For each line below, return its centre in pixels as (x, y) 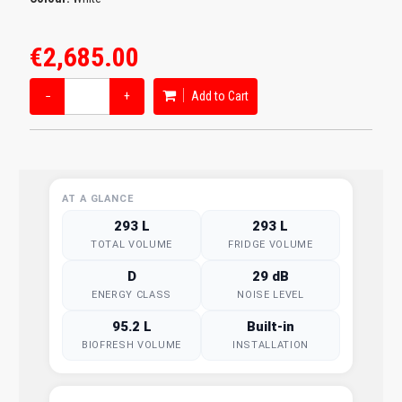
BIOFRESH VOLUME (132, 345)
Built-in (270, 326)
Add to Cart (219, 96)
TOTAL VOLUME (132, 244)
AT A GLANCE (98, 198)
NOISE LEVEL (271, 294)
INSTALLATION (270, 345)
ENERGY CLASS (132, 294)
